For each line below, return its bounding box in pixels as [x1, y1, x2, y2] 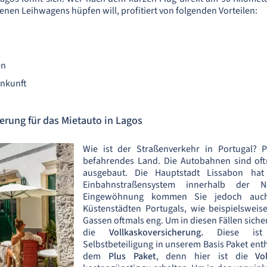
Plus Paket [108, 249, 156, 263]
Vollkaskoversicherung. [109, 225, 217, 239]
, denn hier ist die [156, 249, 256, 263]
